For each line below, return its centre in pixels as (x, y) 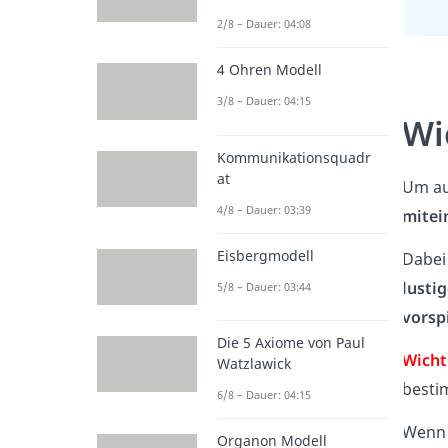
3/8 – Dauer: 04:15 (264, 101)
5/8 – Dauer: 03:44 (264, 286)
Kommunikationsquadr (294, 157)
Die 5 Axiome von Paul (291, 342)
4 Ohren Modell (269, 70)
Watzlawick (254, 363)
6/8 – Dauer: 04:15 (264, 394)
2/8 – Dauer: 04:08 (264, 24)
